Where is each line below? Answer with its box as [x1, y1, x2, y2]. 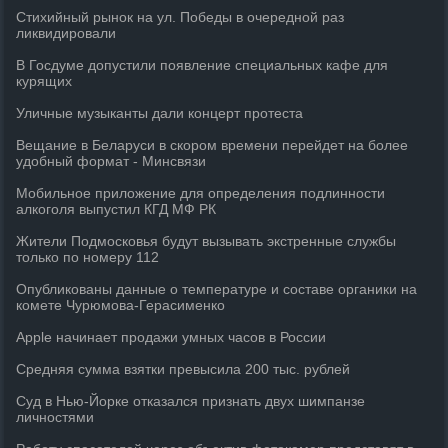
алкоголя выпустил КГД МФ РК [16, 201, 217, 217]
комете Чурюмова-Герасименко [16, 297, 226, 313]
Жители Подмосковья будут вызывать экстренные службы [16, 233, 397, 249]
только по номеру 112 [16, 249, 160, 265]
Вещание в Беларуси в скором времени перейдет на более [16, 137, 409, 153]
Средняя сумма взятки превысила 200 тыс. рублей [16, 361, 351, 377]
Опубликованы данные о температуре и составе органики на [16, 281, 418, 297]
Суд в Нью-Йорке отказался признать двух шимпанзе [16, 393, 366, 409]
